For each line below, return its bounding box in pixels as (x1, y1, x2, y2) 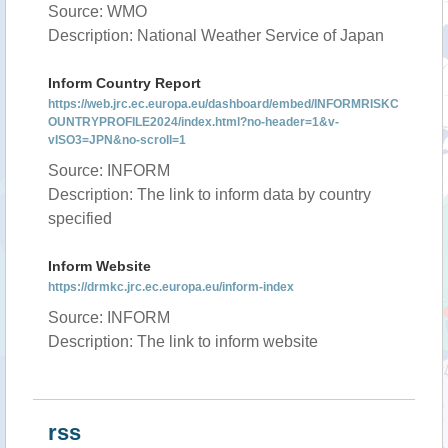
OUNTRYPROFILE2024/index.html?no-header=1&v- (48, 115, 339, 129)
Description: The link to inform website (48, 333, 318, 350)
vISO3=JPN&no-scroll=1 (48, 133, 186, 147)
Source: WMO (48, 3, 147, 20)
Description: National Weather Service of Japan (48, 27, 384, 44)
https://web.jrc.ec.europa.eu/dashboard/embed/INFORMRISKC (48, 97, 399, 111)
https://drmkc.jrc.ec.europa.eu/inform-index (48, 280, 294, 294)
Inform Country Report (48, 75, 201, 91)
